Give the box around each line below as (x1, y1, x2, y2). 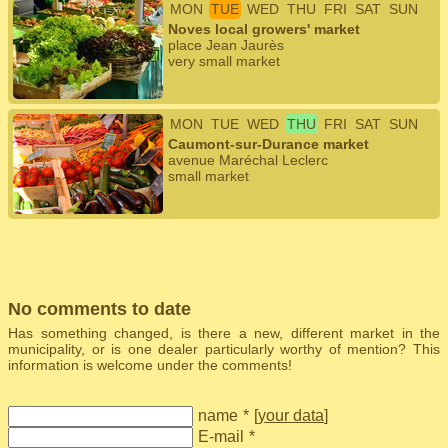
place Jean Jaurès (168, 37, 284, 53)
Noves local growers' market (168, 21, 360, 37)
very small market (168, 53, 280, 69)
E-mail (198, 428, 244, 445)
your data (258, 407, 324, 424)
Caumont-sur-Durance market (168, 136, 369, 152)
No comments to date (8, 299, 191, 319)
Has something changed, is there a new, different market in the (8, 325, 440, 341)
